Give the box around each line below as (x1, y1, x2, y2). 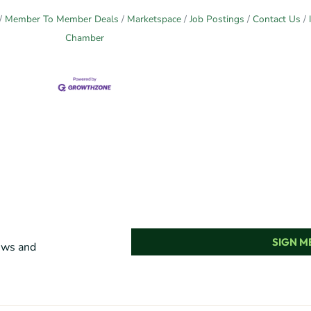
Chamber (65, 31, 104, 45)
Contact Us (252, 12, 301, 26)
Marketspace (126, 12, 181, 26)
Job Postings (189, 12, 244, 26)
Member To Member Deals (4, 12, 119, 26)
